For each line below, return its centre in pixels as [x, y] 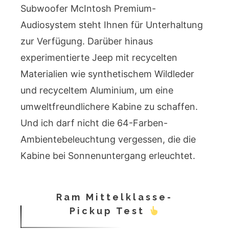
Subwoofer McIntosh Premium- [88, 8]
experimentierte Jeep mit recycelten [99, 57]
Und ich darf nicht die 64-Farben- [94, 123]
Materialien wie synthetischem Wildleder [107, 74]
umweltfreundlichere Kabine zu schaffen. [109, 106]
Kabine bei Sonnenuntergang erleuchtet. [108, 155]
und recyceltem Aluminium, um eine [97, 90]
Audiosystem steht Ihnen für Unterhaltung [112, 25]
